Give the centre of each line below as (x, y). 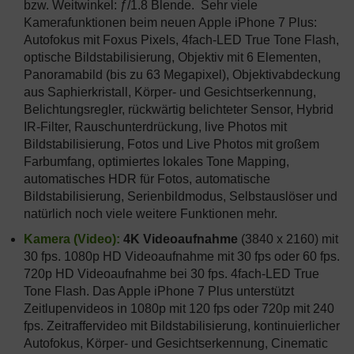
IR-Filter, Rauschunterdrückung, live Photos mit (155, 127)
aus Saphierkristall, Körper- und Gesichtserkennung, (170, 92)
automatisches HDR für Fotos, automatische (147, 179)
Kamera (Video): (72, 239)
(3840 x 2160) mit (288, 239)
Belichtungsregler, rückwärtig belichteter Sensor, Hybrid (179, 109)
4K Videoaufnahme (181, 239)
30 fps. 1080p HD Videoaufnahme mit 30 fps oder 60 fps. (182, 256)
